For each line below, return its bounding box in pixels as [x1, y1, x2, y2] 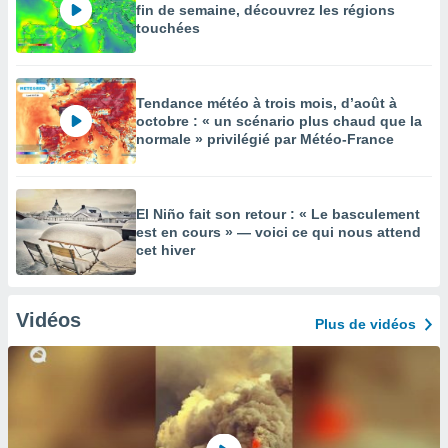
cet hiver [136, 242, 195, 258]
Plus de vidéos [315, 316, 416, 332]
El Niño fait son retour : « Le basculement [136, 206, 420, 222]
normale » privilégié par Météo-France [136, 131, 394, 147]
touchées [136, 20, 200, 36]
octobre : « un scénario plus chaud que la [136, 113, 422, 129]
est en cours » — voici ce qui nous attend [136, 224, 421, 240]
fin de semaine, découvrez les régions [136, 2, 395, 18]
